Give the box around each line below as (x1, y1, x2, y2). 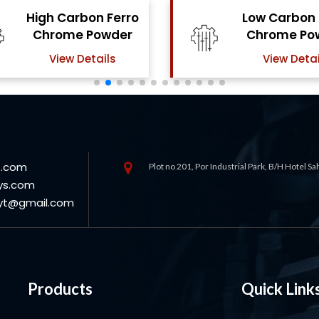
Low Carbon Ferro (30, 9, 139, 27)
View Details (51, 51, 118, 67)
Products (28, 279, 93, 299)
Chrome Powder (34, 26, 135, 44)
